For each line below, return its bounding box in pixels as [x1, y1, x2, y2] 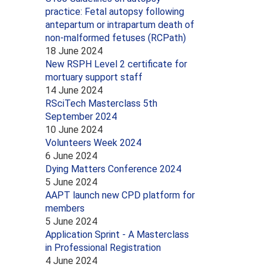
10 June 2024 [45, 123, 103, 135]
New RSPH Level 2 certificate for [45, 58, 187, 70]
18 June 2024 [45, 45, 103, 57]
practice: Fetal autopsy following [45, 5, 184, 17]
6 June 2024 [45, 150, 97, 162]
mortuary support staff [45, 71, 142, 83]
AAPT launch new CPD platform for [45, 189, 195, 201]
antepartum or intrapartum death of [45, 18, 194, 30]
